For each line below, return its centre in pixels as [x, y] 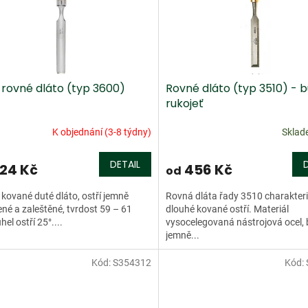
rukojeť [184, 104]
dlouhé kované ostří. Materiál [227, 209]
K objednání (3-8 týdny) [101, 132]
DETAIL [125, 165]
